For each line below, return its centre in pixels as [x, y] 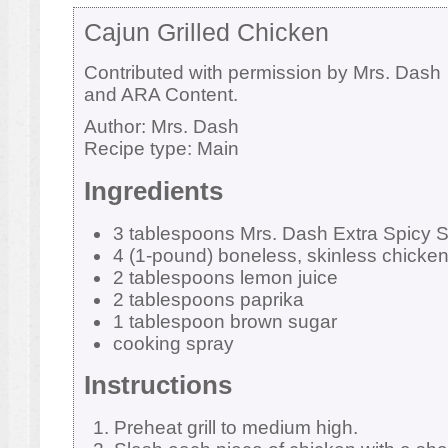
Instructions [157, 385]
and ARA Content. [160, 94]
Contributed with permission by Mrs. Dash [262, 72]
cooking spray [173, 343]
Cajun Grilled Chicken [206, 31]
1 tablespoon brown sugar [224, 321]
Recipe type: [140, 148]
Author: [117, 126]
